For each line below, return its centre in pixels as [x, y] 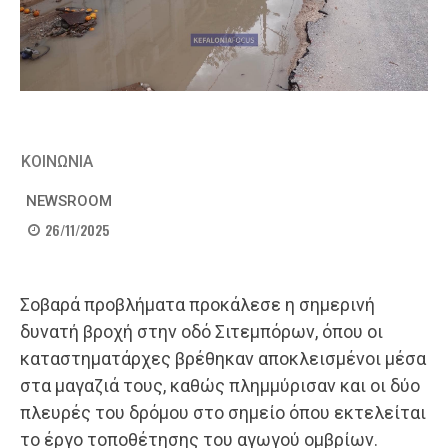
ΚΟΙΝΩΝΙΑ [57, 161]
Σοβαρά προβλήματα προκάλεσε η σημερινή [197, 305]
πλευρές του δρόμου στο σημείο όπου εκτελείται [223, 413]
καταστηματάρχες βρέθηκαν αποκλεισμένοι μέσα [223, 359]
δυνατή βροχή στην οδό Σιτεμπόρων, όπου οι [201, 332]
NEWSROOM [69, 201]
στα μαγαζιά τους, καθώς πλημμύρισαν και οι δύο [220, 386]
